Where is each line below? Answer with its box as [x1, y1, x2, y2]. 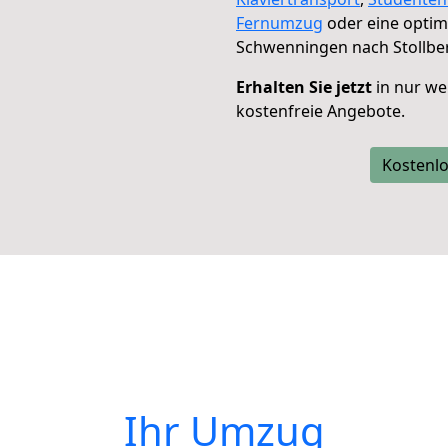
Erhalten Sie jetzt [236, 76, 372, 98]
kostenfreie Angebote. [236, 100, 405, 122]
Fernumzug [236, 12, 323, 34]
